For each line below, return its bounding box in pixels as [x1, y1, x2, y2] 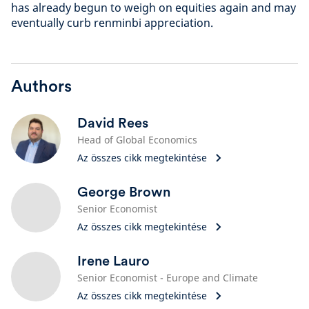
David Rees [77, 114, 148, 131]
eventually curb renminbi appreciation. [11, 15, 216, 30]
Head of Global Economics [77, 133, 197, 146]
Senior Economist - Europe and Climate [77, 271, 258, 284]
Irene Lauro [77, 252, 150, 269]
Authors [11, 76, 72, 96]
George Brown [77, 183, 170, 200]
